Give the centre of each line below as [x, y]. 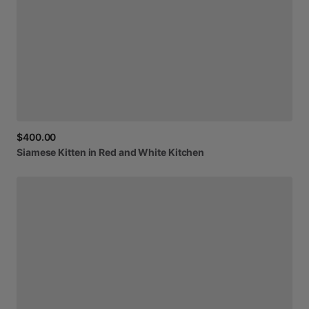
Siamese [37, 152]
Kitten [72, 152]
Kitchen [186, 152]
